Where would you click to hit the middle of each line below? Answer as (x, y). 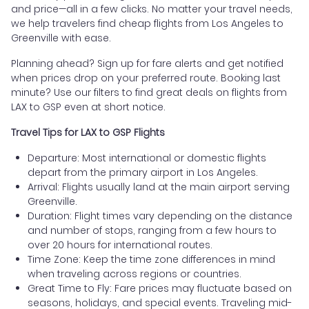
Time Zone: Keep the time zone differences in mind (151, 259)
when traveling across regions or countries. (134, 273)
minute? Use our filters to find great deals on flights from (149, 92)
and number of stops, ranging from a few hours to (152, 230)
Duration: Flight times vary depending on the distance (160, 216)
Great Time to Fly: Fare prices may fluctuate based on (160, 288)
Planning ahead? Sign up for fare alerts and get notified (147, 63)
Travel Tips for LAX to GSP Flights (88, 132)
